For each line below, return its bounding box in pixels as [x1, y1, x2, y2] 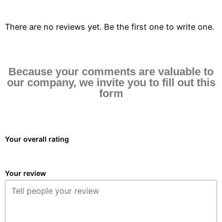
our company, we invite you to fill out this [6, 76, 216, 89]
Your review [5, 168, 46, 177]
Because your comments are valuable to [8, 65, 214, 78]
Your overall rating [5, 134, 69, 143]
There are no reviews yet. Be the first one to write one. [5, 22, 214, 32]
